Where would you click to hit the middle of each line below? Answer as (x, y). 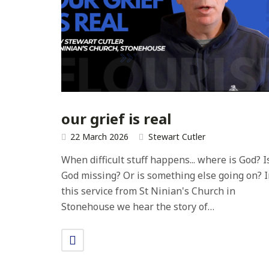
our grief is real (116, 118)
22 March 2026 (99, 137)
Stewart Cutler (177, 137)
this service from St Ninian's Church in (148, 191)
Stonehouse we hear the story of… (138, 207)
